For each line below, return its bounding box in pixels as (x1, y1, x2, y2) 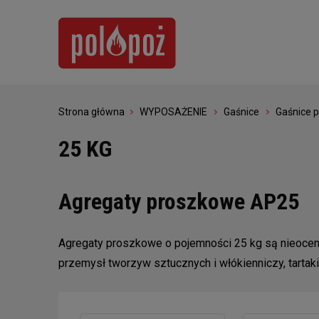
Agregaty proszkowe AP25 (58, 187, 299, 215)
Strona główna (58, 106, 125, 117)
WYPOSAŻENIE (140, 106, 207, 117)
